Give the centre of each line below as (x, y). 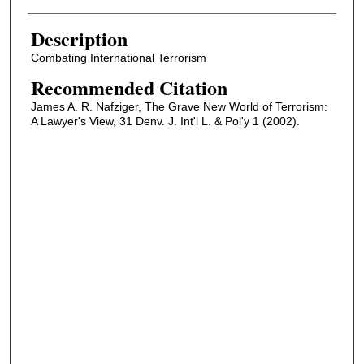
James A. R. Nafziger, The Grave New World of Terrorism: (179, 106)
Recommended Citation (129, 87)
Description (79, 39)
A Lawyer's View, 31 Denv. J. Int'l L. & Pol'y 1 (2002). (165, 121)
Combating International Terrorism (118, 58)
